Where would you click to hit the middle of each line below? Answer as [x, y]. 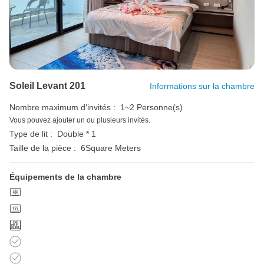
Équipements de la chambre [65, 176]
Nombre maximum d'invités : [62, 107]
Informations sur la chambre [202, 86]
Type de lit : [31, 133]
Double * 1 [77, 133]
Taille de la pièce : [43, 148]
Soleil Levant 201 [47, 85]
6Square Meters [111, 148]
